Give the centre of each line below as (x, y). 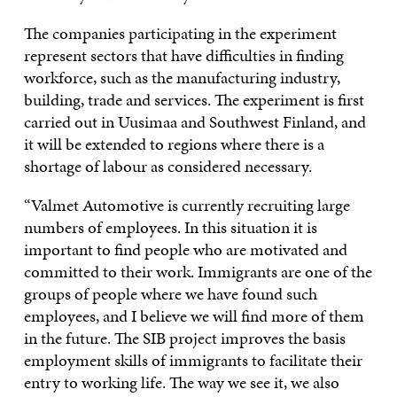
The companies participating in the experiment (180, 33)
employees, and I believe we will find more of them (194, 315)
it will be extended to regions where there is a (174, 144)
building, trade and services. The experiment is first (194, 99)
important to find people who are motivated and (185, 249)
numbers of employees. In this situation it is (170, 227)
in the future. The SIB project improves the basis (184, 338)
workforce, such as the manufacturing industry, (182, 77)
